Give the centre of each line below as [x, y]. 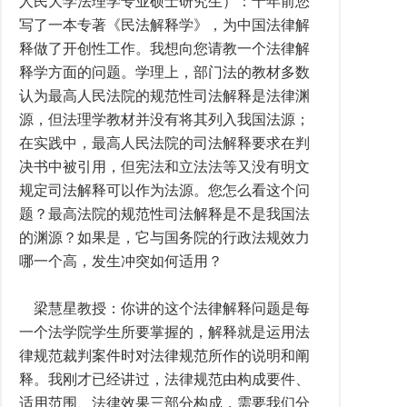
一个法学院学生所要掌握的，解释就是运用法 [164, 332]
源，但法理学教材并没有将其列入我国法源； [164, 119]
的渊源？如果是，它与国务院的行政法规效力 [164, 238]
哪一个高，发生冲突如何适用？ [121, 261]
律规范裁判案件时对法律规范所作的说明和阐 [164, 356]
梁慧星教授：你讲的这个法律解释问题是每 [164, 308]
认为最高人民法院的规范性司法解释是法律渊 [164, 96]
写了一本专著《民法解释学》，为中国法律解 [164, 25]
